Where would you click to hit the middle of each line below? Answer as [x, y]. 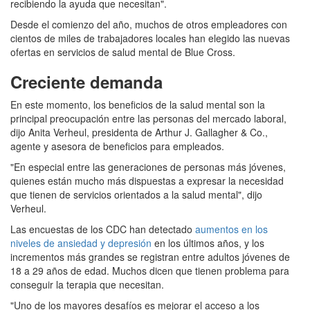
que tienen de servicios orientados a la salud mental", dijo [136, 195]
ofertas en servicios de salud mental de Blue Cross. [123, 52]
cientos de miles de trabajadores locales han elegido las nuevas [150, 38]
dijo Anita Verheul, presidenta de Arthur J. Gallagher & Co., [139, 133]
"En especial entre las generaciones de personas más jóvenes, [148, 167]
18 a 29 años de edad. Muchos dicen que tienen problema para [150, 271]
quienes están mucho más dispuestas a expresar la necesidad [147, 181]
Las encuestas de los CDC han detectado [103, 229]
